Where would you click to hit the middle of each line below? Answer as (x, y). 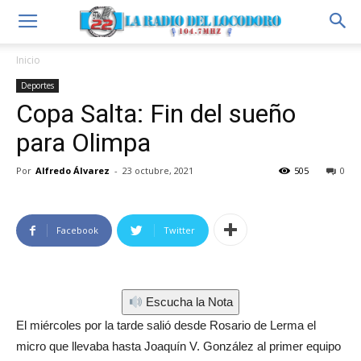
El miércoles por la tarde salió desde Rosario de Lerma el (166, 325)
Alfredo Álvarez (73, 170)
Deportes (37, 85)
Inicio (28, 60)
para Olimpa (83, 143)
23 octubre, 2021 (158, 170)
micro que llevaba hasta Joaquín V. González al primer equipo (178, 346)
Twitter (179, 230)
